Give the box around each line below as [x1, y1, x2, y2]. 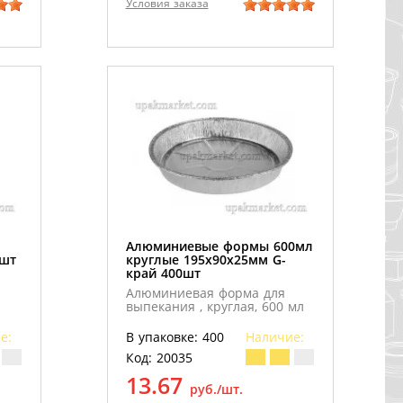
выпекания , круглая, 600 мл [125, 298, 304, 316]
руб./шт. [189, 381, 243, 399]
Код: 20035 [125, 349, 193, 367]
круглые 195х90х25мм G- [125, 251, 286, 269]
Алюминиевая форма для [125, 284, 285, 302]
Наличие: [245, 328, 304, 346]
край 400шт [125, 264, 201, 282]
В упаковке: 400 [125, 328, 224, 346]
